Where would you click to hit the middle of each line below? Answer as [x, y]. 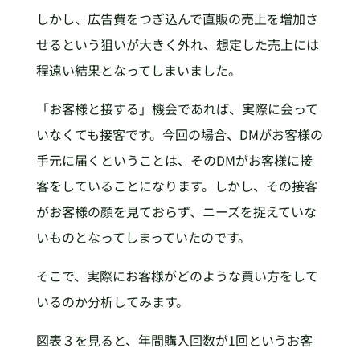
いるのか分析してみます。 [112, 302]
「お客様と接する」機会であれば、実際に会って [177, 109]
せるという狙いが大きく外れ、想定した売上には [177, 45]
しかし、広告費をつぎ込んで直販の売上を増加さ [177, 19]
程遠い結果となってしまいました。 [138, 70]
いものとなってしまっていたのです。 [143, 237]
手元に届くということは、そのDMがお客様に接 [174, 160]
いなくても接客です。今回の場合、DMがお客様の [179, 135]
